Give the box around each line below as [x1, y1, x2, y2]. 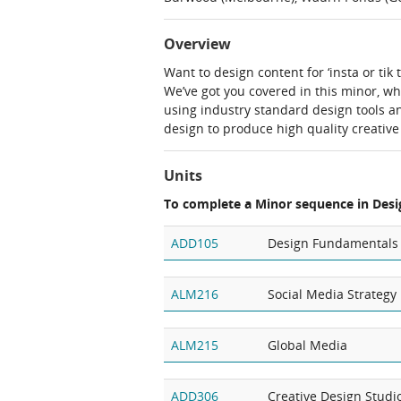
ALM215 [171, 337, 218, 354]
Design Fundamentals [268, 235, 398, 252]
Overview [164, 34, 231, 54]
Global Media [268, 337, 347, 354]
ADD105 [171, 235, 218, 252]
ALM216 [171, 286, 218, 303]
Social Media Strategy [268, 286, 397, 303]
